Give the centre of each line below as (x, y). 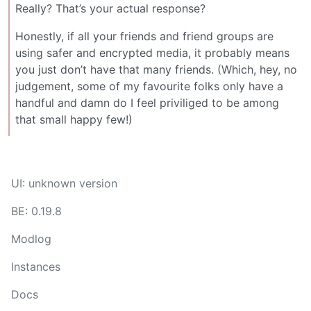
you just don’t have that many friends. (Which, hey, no (156, 70)
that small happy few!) (74, 120)
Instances (36, 267)
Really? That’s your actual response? (110, 9)
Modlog (31, 239)
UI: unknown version (64, 184)
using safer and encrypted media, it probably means (152, 53)
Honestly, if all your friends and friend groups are (144, 36)
